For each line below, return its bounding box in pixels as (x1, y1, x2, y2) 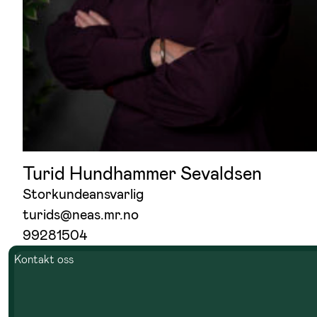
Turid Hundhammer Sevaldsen (23, 161, 262, 186)
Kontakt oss (14, 252, 74, 267)
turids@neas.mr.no (23, 205, 139, 224)
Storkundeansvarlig (23, 185, 144, 204)
